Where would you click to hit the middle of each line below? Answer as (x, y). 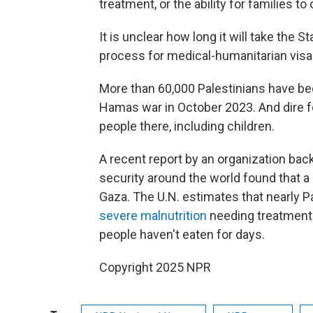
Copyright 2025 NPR (155, 268)
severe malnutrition (153, 216)
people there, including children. (187, 126)
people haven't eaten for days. (182, 235)
